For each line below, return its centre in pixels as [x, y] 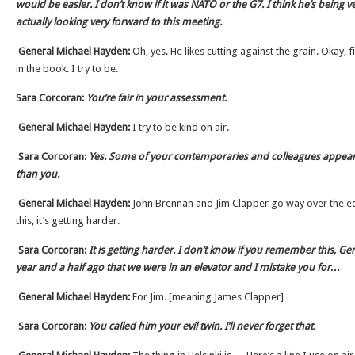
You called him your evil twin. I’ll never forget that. [203, 326]
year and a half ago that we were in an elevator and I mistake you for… [178, 267]
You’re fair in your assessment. [157, 98]
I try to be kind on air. [179, 127]
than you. [39, 174]
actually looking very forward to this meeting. [119, 22]
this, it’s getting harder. [68, 221]
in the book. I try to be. [67, 69]
